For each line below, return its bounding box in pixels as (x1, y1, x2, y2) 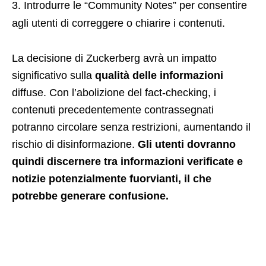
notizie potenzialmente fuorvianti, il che (12, 173, 211, 185)
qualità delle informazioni (95, 69, 223, 82)
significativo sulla (12, 69, 95, 82)
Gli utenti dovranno (138, 138, 236, 151)
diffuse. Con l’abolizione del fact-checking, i (12, 87, 216, 99)
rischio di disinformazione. (12, 138, 138, 151)
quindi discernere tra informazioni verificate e (12, 156, 243, 168)
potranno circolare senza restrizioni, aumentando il (12, 121, 251, 134)
